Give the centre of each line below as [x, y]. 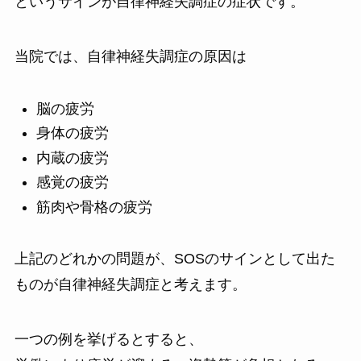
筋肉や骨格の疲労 [94, 207]
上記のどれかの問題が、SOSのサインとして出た [174, 259]
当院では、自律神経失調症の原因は [130, 56]
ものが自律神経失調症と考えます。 [130, 285]
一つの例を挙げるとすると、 [108, 340]
